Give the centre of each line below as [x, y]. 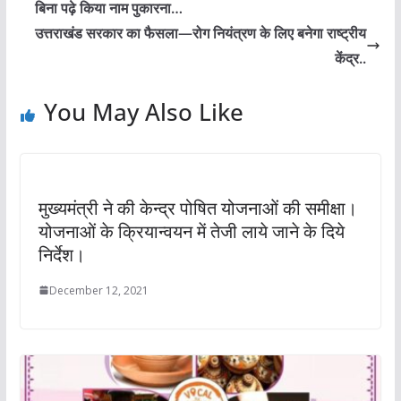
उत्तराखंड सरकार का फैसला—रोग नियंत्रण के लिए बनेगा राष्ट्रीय [201, 33]
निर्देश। [61, 254]
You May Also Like [143, 111]
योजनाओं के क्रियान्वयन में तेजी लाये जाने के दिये [191, 231]
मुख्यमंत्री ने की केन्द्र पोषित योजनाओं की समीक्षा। [197, 208]
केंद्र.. [351, 58]
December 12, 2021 [98, 290]
